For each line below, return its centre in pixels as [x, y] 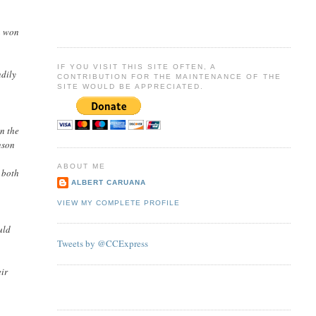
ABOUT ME [81, 166]
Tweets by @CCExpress [102, 244]
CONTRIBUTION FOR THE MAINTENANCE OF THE [169, 76]
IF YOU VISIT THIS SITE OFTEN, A [136, 66]
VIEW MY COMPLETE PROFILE [118, 203]
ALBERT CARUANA [108, 182]
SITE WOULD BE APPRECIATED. [130, 86]
